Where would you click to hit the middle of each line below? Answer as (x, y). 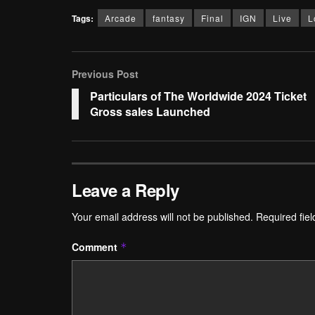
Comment (96, 247)
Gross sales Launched (150, 111)
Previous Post (105, 74)
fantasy (169, 18)
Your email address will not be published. (162, 217)
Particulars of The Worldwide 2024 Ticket (198, 96)
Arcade (121, 18)
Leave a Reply (126, 190)
